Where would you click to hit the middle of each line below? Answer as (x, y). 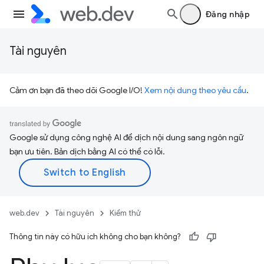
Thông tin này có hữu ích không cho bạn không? (95, 237)
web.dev (24, 213)
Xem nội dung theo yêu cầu (195, 90)
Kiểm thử (125, 213)
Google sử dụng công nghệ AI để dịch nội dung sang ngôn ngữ (126, 137)
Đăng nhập (227, 14)
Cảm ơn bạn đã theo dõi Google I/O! (77, 90)
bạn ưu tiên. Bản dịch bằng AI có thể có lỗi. (87, 151)
